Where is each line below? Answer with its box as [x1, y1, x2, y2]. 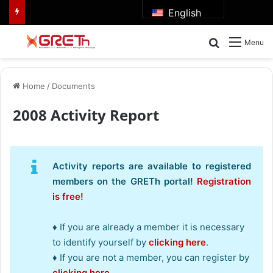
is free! [52, 191, 83, 203]
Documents [52, 81, 95, 91]
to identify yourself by [52, 236, 149, 249]
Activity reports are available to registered [52, 160, 251, 172]
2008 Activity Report [13, 105, 159, 126]
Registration [197, 175, 251, 188]
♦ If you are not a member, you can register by [52, 252, 249, 264]
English [165, 6, 201, 19]
